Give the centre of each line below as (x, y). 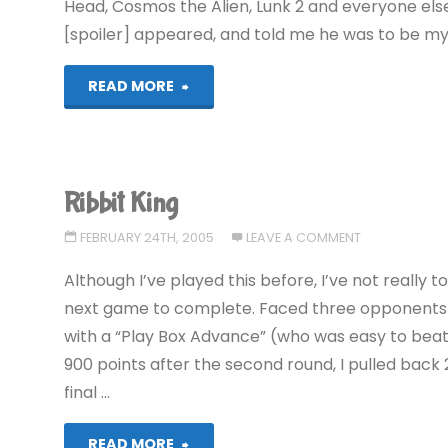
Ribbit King (121, 203)
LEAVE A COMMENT (304, 237)
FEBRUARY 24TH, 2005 (146, 237)
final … (87, 392)
